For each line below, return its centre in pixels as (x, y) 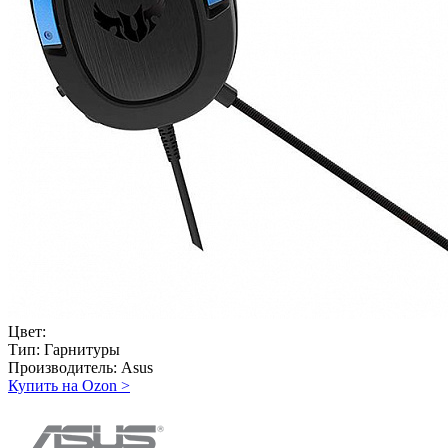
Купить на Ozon (62, 385)
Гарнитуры (80, 349)
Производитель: (62, 367)
